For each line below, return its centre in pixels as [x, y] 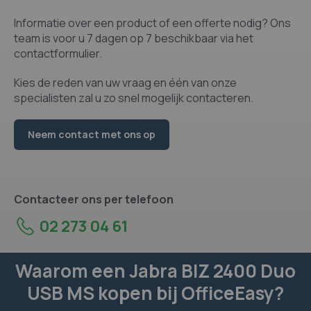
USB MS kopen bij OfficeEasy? [155, 293]
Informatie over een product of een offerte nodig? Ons [152, 23]
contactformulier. [58, 53]
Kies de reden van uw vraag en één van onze [125, 82]
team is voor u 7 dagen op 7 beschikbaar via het [134, 38]
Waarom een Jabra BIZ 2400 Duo [155, 270]
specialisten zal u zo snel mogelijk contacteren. [134, 98]
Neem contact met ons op [92, 134]
